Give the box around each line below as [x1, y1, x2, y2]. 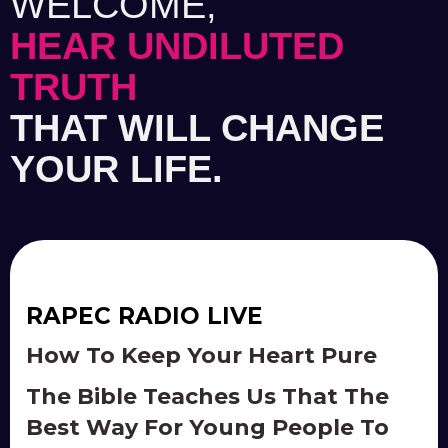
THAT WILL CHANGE [10, 107, 384, 149]
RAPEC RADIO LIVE [26, 302, 263, 330]
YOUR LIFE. [10, 148, 223, 190]
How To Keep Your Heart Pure [26, 342, 377, 369]
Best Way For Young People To [26, 414, 389, 441]
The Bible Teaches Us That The [26, 383, 389, 410]
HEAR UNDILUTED [10, 25, 344, 67]
